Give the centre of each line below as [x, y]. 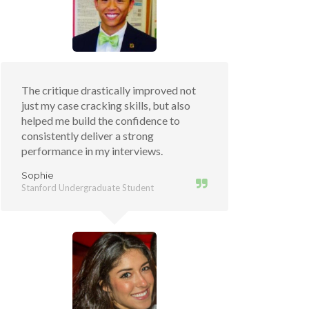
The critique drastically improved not [109, 90]
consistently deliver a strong [88, 136]
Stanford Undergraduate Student [88, 188]
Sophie [38, 175]
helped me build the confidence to [101, 120]
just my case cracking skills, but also [106, 105]
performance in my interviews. [92, 151]
